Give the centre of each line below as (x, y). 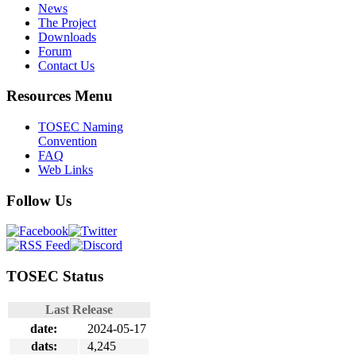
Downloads (67, 37)
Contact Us (66, 65)
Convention (68, 141)
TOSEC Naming (81, 127)
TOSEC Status (55, 277)
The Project (67, 22)
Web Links (66, 170)
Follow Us (39, 200)
